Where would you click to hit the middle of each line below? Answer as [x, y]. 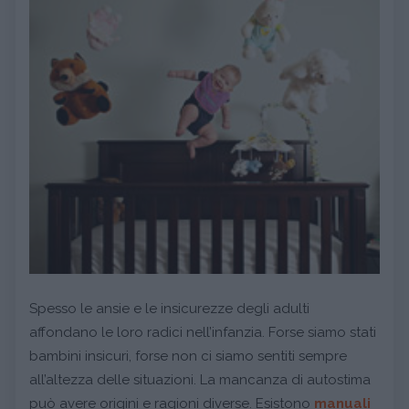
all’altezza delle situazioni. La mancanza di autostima [200, 379]
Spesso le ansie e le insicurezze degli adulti [169, 308]
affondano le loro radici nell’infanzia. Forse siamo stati [203, 332]
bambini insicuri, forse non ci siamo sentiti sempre [188, 356]
